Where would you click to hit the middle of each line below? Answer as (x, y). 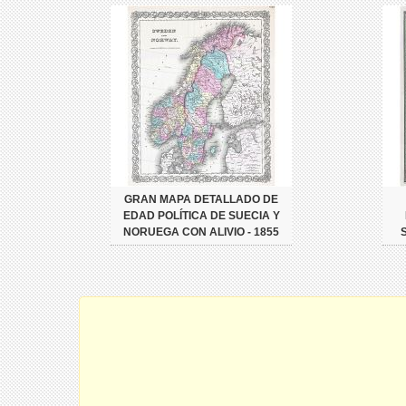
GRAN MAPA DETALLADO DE (201, 199)
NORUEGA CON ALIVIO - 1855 (201, 232)
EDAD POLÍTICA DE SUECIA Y (201, 216)
